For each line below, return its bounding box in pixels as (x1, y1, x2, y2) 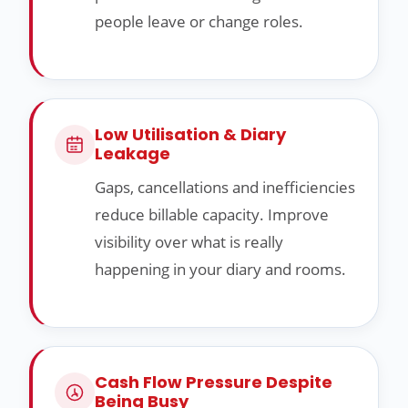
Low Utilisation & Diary (95, 123, 286, 147)
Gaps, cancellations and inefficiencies (95, 177, 355, 199)
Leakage (95, 142, 170, 166)
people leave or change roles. (95, 11, 303, 33)
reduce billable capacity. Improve (95, 204, 329, 226)
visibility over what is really (95, 231, 283, 253)
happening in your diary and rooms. (95, 259, 346, 280)
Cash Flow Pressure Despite (95, 371, 332, 394)
